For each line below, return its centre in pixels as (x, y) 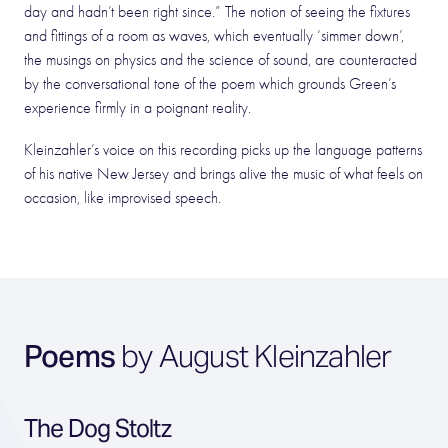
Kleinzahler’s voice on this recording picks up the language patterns (223, 150)
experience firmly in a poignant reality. (137, 108)
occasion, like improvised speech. (122, 198)
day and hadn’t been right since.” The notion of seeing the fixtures (217, 12)
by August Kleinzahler (253, 356)
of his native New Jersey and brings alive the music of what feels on (223, 174)
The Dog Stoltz (97, 428)
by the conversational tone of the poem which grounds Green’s (210, 84)
